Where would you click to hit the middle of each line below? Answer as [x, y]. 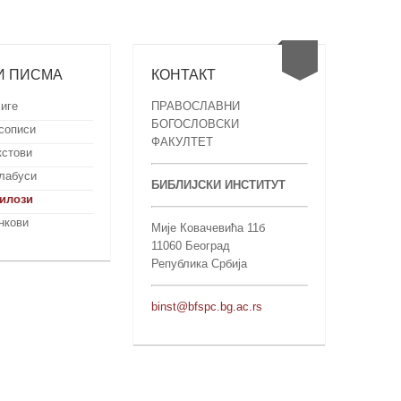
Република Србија [199, 263]
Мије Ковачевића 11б [208, 227]
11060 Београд [190, 245]
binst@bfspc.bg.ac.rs [206, 306]
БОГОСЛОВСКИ [195, 124]
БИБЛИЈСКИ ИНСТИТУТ [218, 184]
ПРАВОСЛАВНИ [195, 106]
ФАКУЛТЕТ [182, 141]
